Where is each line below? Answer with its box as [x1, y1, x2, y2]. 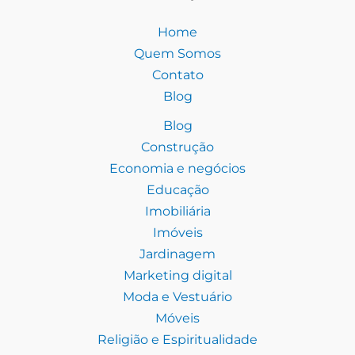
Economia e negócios [109, 160, 246, 177]
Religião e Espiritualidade [97, 331, 258, 348]
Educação [146, 181, 209, 198]
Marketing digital [123, 267, 232, 284]
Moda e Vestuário [123, 288, 232, 305]
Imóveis [152, 224, 203, 241]
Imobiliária [144, 203, 211, 219]
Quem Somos [134, 45, 221, 62]
